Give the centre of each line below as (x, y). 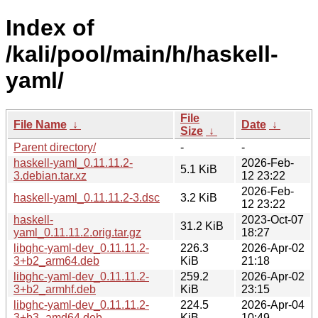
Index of (50, 28)
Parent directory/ (55, 147)
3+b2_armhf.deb (55, 289)
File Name (40, 124)
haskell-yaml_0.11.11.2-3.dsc (87, 197)
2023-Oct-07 (273, 219)
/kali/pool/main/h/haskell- (142, 54)
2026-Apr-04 (273, 305)
